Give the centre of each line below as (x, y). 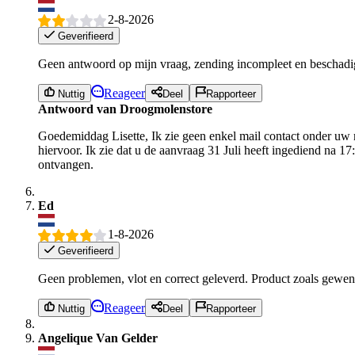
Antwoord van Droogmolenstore (125, 109)
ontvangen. (66, 164)
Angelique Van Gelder (98, 338)
